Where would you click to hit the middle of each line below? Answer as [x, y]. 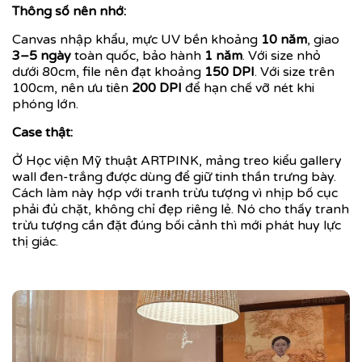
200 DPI [157, 88]
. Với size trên [295, 72]
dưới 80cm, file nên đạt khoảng [108, 72]
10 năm [284, 40]
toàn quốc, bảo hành [138, 56]
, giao [323, 40]
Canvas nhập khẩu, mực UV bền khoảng [137, 40]
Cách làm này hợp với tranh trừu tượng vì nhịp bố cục [175, 194]
